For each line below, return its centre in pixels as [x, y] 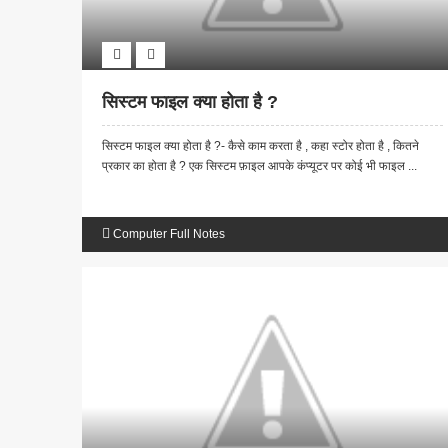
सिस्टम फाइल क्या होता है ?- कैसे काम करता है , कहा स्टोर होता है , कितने [260, 146]
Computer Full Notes [169, 234]
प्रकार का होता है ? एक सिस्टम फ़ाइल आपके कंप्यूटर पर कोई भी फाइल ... [259, 166]
